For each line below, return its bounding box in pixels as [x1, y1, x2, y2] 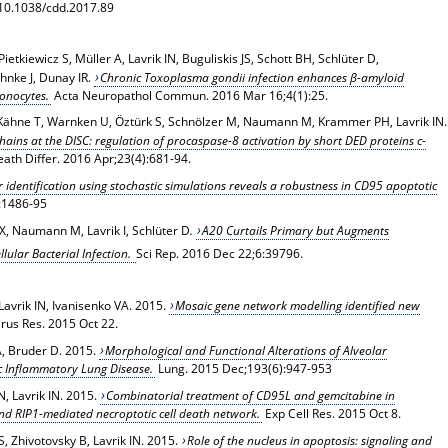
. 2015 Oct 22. [41, 314, 118, 332]
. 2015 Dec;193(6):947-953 [184, 359, 332, 377]
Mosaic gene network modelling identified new [175, 296, 421, 314]
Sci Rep [135, 244, 176, 262]
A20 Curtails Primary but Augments [202, 221, 390, 239]
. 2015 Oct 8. [331, 404, 401, 422]
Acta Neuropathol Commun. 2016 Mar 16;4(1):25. [50, 86, 328, 104]
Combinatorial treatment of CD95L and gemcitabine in [106, 386, 396, 404]
